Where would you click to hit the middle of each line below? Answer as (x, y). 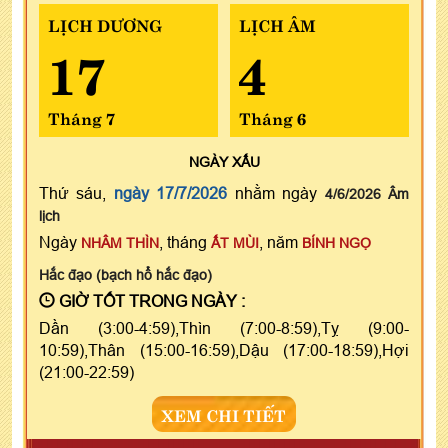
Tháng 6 (272, 117)
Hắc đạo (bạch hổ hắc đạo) (125, 275)
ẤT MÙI (235, 243)
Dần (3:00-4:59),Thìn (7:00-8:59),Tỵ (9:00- (224, 328)
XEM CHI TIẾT (224, 414)
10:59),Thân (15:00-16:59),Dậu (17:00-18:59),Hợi (224, 350)
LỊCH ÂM (277, 24)
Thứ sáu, (76, 193)
